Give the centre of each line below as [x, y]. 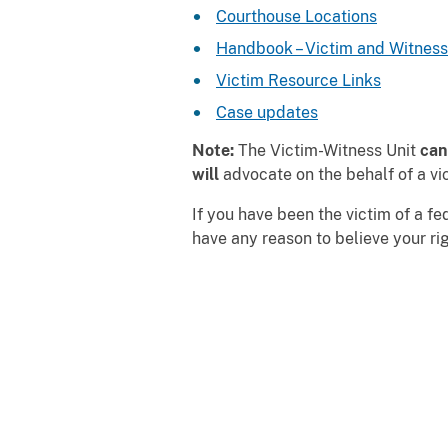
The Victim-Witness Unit [329, 150]
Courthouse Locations [296, 16]
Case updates [267, 112]
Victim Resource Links [298, 80]
